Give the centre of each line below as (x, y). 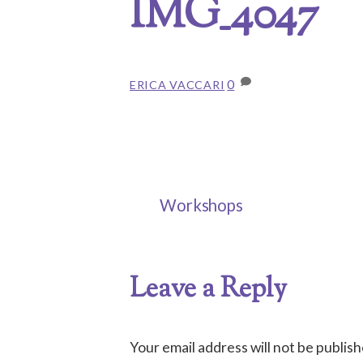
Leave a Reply (208, 290)
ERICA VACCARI (177, 84)
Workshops (201, 205)
